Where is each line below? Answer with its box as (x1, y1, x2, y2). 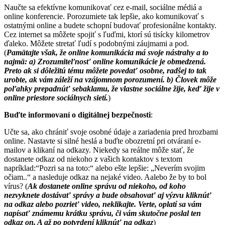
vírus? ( (4, 182, 28, 191)
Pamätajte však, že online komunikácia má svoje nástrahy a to (7, 48, 208, 57)
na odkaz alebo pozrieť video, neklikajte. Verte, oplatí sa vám (4, 200, 201, 209)
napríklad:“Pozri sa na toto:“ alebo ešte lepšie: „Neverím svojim (4, 164, 205, 173)
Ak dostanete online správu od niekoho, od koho (28, 182, 186, 191)
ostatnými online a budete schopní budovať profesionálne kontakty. (4, 21, 216, 30)
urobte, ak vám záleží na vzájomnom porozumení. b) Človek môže (4, 75, 216, 84)
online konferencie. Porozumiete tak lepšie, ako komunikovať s (4, 12, 204, 21)
